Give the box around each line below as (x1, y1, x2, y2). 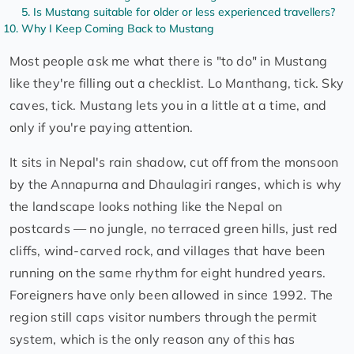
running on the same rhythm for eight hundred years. (9, 265, 326, 281)
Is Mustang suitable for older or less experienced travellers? (33, 5, 335, 20)
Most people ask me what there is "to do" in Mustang (9, 53, 328, 70)
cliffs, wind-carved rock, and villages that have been (9, 243, 326, 259)
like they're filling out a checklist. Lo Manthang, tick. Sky (9, 75, 345, 92)
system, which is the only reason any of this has (9, 331, 296, 348)
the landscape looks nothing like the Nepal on (9, 198, 283, 215)
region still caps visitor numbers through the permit (9, 309, 318, 326)
